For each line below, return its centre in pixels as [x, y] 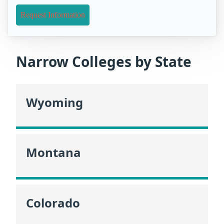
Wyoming [54, 102]
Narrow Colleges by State [104, 62]
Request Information [53, 15]
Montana [53, 152]
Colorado [53, 202]
